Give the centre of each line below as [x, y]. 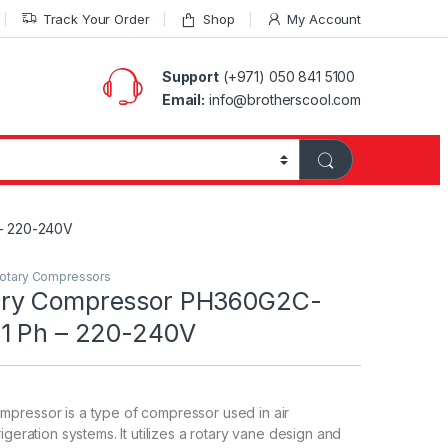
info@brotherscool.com [283, 99]
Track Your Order [96, 18]
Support [190, 76]
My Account [324, 18]
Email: [183, 99]
